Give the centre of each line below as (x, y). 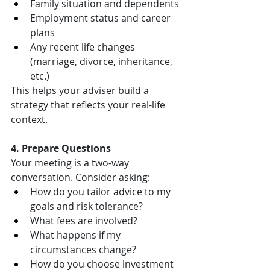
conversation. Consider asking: (80, 177)
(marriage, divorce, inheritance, (102, 62)
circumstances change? (83, 250)
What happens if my (77, 235)
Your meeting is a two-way (71, 163)
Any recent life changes (84, 47)
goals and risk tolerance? (86, 206)
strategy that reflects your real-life (89, 105)
